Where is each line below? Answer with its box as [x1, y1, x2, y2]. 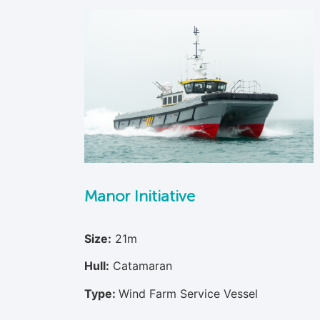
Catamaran [112, 259, 172, 274]
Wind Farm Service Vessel [118, 286, 258, 301]
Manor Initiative [84, 186, 195, 206]
